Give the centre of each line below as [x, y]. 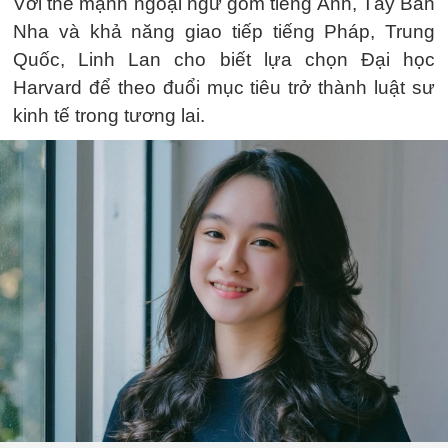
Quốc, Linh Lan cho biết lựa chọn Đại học [224, 59]
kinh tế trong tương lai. [109, 115]
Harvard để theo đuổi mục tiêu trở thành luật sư [224, 87]
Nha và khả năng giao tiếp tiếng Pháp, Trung [224, 31]
